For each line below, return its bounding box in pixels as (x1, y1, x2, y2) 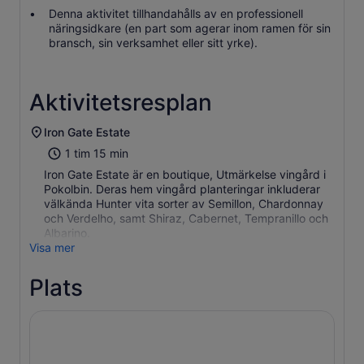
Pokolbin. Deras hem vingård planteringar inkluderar (44, 182, 320, 196)
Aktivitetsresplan (29, 89, 212, 116)
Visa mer (29, 240, 75, 254)
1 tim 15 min (65, 146, 128, 160)
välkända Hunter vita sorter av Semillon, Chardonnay (44, 197, 323, 210)
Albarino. (44, 226, 90, 240)
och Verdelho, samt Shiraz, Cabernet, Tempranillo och (44, 211, 328, 225)
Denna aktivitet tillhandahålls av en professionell (49, 6, 303, 20)
